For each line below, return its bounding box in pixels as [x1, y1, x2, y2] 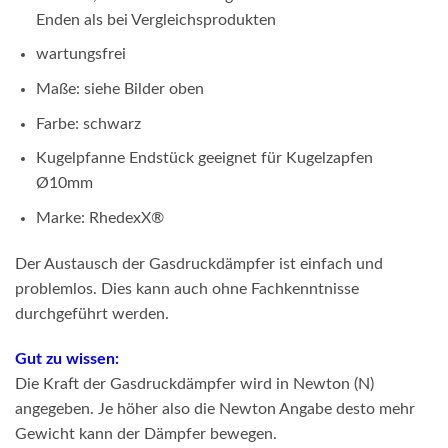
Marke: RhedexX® [35, 209, 164, 226]
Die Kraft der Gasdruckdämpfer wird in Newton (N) [15, 376, 374, 393]
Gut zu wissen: [15, 351, 119, 368]
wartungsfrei [35, 46, 126, 63]
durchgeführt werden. [15, 305, 169, 322]
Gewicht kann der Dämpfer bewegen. [15, 426, 277, 443]
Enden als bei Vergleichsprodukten [35, 11, 276, 28]
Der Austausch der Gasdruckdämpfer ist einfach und [15, 255, 383, 272]
